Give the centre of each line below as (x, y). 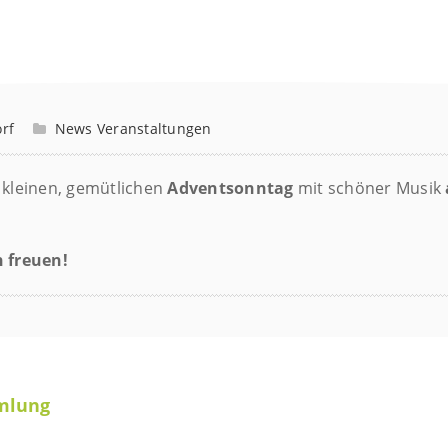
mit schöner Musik (371, 187)
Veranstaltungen (154, 128)
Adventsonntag (232, 187)
